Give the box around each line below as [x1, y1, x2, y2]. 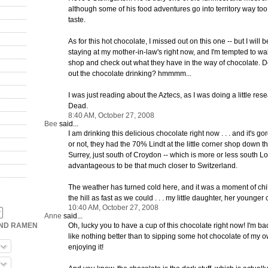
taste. [68, 15, 86, 24]
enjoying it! [68, 242, 103, 251]
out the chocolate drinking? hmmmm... [68, 69, 191, 78]
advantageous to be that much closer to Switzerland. [68, 161, 237, 170]
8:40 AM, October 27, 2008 [68, 111, 154, 120]
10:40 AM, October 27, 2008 [68, 203, 159, 212]
